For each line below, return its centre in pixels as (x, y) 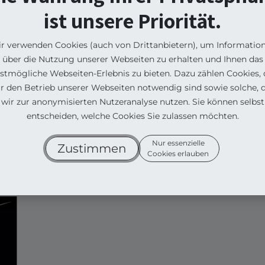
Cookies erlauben (178, 153)
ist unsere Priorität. (132, 20)
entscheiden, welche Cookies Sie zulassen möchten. (132, 116)
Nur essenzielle (179, 143)
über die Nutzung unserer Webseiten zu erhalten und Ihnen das (132, 59)
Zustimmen (92, 148)
